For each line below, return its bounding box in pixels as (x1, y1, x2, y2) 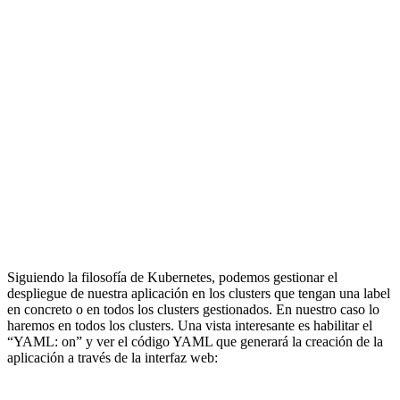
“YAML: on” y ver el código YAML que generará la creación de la (7, 333, 383, 349)
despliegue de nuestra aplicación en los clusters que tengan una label (7, 285, 390, 301)
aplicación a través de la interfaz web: (7, 349, 218, 365)
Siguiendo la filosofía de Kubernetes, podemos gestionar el (7, 269, 337, 285)
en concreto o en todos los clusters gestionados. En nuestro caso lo (7, 301, 379, 317)
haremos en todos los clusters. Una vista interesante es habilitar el (7, 317, 372, 333)
